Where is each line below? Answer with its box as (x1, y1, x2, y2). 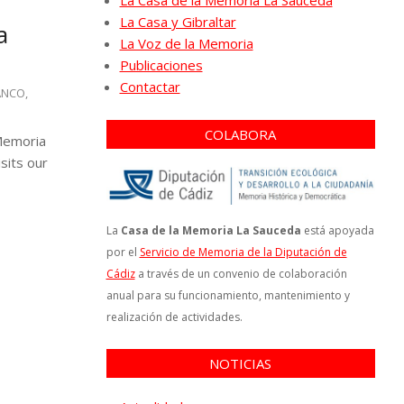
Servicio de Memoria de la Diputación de (139, 243, 347, 260)
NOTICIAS (209, 353, 272, 372)
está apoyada (300, 222, 374, 238)
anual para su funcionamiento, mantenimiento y (106, 287, 350, 303)
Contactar (119, 78, 180, 96)
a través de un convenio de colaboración (134, 265, 347, 281)
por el (106, 243, 140, 260)
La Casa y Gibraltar (119, 13, 236, 31)
